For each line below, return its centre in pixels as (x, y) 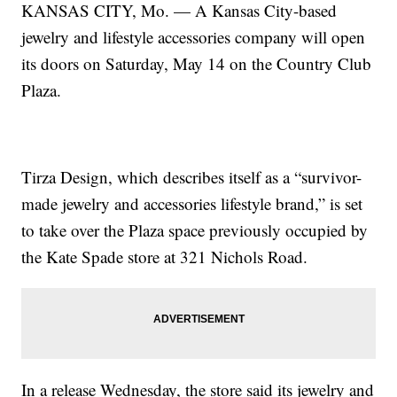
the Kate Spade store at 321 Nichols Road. (165, 257)
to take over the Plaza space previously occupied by (195, 230)
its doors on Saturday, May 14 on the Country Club (197, 64)
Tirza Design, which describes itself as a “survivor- (192, 177)
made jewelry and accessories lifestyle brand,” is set (192, 204)
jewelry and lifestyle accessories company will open (194, 37)
